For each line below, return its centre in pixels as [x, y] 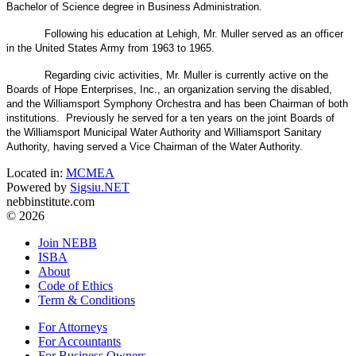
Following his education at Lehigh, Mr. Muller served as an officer [194, 33]
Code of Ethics [75, 285]
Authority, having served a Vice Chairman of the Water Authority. [161, 146]
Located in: [36, 172]
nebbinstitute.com [50, 201]
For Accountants [79, 341]
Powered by [38, 187]
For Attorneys [73, 327]
